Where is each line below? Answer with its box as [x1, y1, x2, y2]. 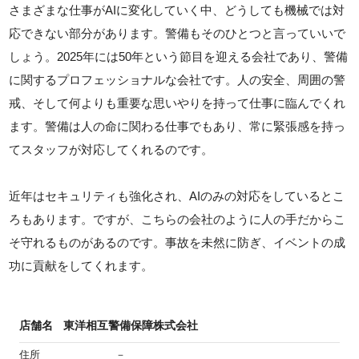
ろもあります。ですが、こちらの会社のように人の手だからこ [9, 212, 346, 227]
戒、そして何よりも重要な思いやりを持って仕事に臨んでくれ [9, 96, 346, 111]
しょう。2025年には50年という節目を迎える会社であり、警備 [9, 50, 349, 64]
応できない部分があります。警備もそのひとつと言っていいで [9, 26, 346, 41]
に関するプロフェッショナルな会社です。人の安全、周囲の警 [9, 73, 346, 87]
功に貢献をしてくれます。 [9, 259, 154, 273]
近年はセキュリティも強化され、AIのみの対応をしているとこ [9, 189, 345, 204]
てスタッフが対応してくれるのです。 [9, 143, 214, 157]
